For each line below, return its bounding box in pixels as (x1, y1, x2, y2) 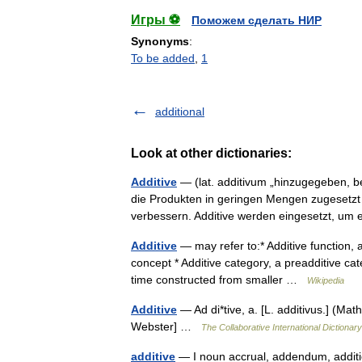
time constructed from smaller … (131, 273, 307, 286)
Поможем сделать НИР (192, 14, 322, 27)
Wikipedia (307, 276, 344, 285)
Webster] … (131, 320, 201, 333)
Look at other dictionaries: (131, 146, 292, 160)
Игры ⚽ (131, 13, 180, 27)
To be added (131, 52, 195, 65)
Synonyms (131, 35, 189, 48)
